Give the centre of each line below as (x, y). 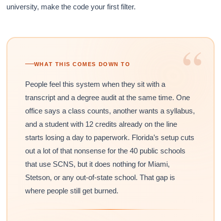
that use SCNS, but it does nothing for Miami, (97, 164)
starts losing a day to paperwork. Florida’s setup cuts (110, 137)
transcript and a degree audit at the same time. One (107, 97)
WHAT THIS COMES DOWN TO (82, 64)
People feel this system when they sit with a (95, 84)
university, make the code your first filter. (71, 6)
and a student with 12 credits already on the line (101, 124)
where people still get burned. (72, 190)
